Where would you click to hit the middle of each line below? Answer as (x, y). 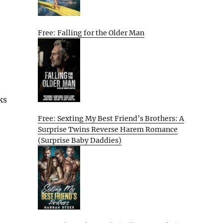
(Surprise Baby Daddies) (80, 141)
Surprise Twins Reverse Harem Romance (108, 130)
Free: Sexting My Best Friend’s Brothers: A (111, 119)
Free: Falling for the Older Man (91, 33)
